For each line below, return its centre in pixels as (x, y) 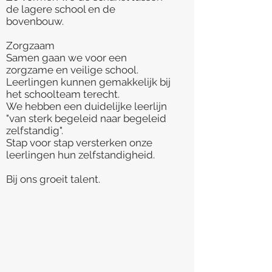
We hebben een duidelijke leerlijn (87, 106)
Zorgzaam (30, 46)
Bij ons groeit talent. (54, 179)
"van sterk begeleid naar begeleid (86, 118)
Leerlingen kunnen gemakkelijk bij (88, 82)
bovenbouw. (36, 21)
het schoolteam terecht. (64, 94)
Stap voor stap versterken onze (79, 143)
